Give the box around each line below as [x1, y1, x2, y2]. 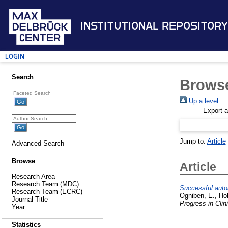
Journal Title [12, 195, 48, 203]
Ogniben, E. [179, 191, 215, 199]
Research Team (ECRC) [12, 188, 82, 195]
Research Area [12, 173, 55, 180]
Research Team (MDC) [12, 180, 79, 188]
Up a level [186, 97, 218, 105]
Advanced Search [12, 139, 64, 147]
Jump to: [179, 137, 207, 145]
